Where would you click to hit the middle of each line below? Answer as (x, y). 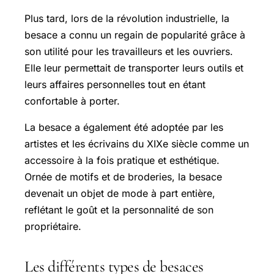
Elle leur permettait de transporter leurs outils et (134, 68)
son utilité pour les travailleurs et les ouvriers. (129, 52)
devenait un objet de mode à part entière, (120, 194)
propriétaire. (53, 227)
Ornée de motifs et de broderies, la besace (123, 177)
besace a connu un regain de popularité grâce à (135, 35)
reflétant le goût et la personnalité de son (119, 210)
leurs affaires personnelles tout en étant (115, 85)
